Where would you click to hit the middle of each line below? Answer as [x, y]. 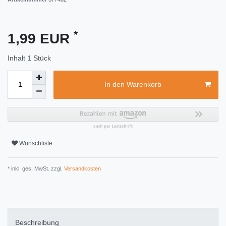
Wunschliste [36, 144]
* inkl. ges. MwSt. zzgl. [35, 168]
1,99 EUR [41, 38]
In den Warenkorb [133, 84]
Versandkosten [82, 168]
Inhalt [17, 58]
